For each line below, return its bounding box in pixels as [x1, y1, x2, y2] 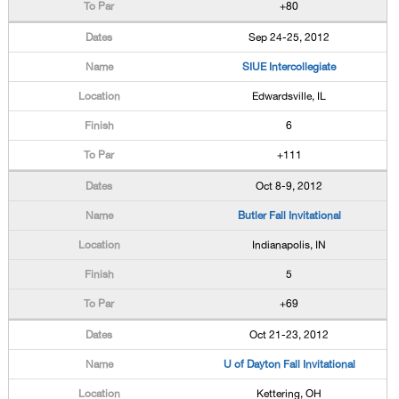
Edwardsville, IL [252, 90, 327, 102]
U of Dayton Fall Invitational [223, 358, 355, 370]
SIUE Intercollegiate [242, 61, 337, 73]
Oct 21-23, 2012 [249, 329, 330, 341]
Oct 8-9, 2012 [256, 180, 323, 192]
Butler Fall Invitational [237, 209, 341, 222]
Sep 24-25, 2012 [248, 31, 330, 44]
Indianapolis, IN [252, 239, 327, 251]
